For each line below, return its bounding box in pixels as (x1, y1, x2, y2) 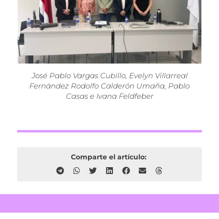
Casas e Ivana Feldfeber (66, 91, 153, 101)
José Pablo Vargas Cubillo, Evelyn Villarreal (31, 70, 188, 80)
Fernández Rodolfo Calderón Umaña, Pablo (29, 81, 190, 90)
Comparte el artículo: (70, 153, 149, 162)
